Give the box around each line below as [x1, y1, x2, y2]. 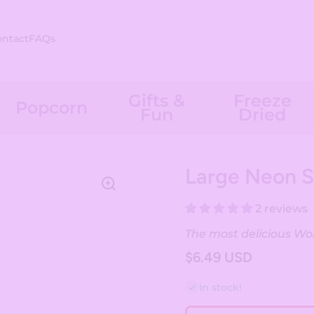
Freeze [233, 90, 292, 111]
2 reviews [254, 201, 308, 215]
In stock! [198, 280, 242, 294]
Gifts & [128, 90, 186, 111]
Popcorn [15, 97, 88, 118]
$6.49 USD [184, 248, 252, 266]
